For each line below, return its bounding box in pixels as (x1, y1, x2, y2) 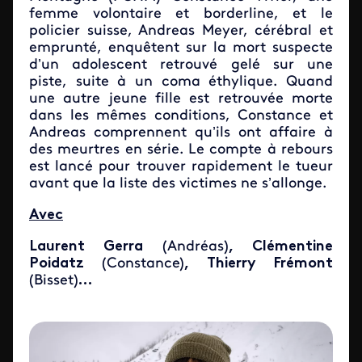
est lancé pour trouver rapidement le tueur (29, 159, 333, 175)
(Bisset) (29, 273, 78, 288)
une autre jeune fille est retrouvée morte (29, 91, 333, 107)
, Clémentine (228, 239, 334, 255)
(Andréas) (162, 239, 229, 255)
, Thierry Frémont (184, 256, 334, 271)
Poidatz (29, 256, 103, 271)
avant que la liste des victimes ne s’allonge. (29, 176, 326, 192)
